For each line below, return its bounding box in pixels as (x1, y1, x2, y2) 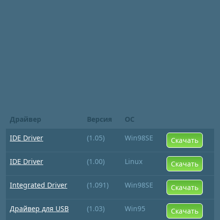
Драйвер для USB (10, 204, 69, 213)
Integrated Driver (10, 180, 67, 190)
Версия (87, 114, 112, 124)
